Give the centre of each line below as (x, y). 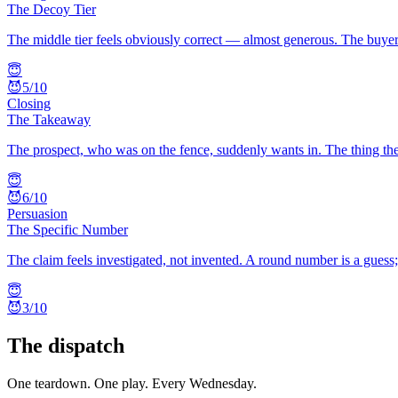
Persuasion (37, 213)
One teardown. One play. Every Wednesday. (132, 383)
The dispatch (66, 345)
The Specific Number (68, 229)
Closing (29, 103)
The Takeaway (49, 119)
